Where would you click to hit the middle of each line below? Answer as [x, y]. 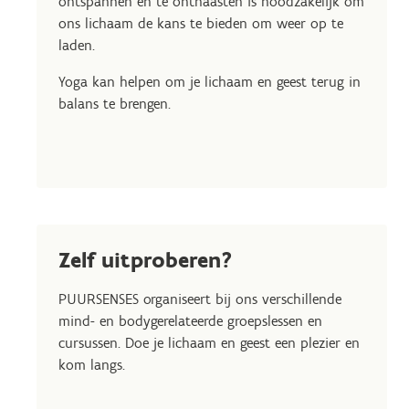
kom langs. [96, 365]
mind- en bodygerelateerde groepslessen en [190, 321]
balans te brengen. [115, 104]
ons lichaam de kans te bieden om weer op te [201, 23]
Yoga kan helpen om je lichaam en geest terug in [210, 82]
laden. [81, 45]
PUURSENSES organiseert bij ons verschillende [200, 299]
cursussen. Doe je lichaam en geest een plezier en [209, 343]
